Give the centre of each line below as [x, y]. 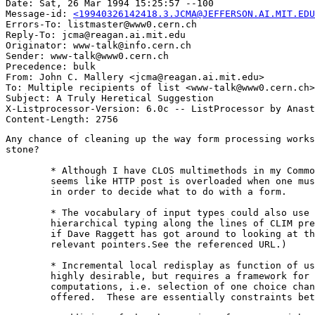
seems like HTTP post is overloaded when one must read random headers [28, 181]
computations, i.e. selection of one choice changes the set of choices [28, 287]
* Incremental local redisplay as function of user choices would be [28, 266]
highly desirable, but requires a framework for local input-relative [28, 276]
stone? [22, 150]
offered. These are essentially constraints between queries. [28, 297]
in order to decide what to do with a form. [28, 192]
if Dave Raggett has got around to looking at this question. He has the [28, 234]
